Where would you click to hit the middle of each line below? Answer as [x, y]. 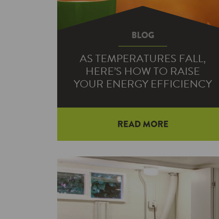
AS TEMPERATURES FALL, [143, 58]
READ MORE [143, 124]
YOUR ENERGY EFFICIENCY [143, 84]
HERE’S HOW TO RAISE [143, 71]
